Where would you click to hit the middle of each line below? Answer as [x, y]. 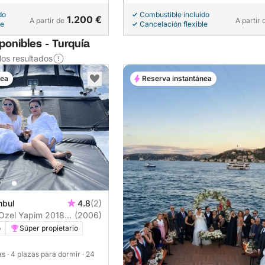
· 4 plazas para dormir [45, 254]
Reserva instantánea [177, 79]
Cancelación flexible [174, 24]
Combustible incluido [174, 15]
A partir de [47, 21]
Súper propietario [49, 228]
